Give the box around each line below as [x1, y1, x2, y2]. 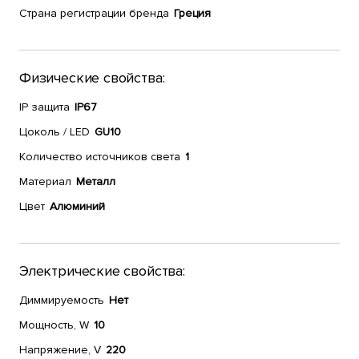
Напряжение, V [19, 343, 101, 357]
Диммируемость [19, 293, 104, 307]
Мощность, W [19, 318, 89, 332]
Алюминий [50, 200, 105, 213]
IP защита [19, 100, 70, 114]
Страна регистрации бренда [19, 6, 169, 20]
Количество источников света [19, 150, 180, 163]
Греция [174, 6, 211, 20]
